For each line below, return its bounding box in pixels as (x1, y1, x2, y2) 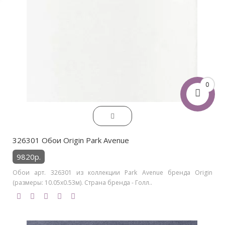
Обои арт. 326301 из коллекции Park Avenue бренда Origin (13, 168, 212, 177)
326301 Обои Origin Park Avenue (13, 135, 129, 145)
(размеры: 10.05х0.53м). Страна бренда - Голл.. (13, 178, 152, 187)
